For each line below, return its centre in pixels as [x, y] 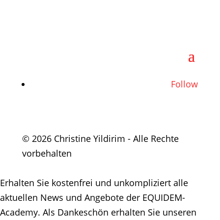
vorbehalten [47, 153]
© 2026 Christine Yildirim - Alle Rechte [100, 138]
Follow [185, 84]
